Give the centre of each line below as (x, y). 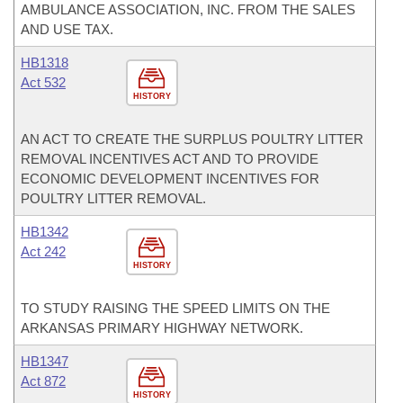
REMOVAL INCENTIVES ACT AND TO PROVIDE (170, 159)
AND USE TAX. (67, 29)
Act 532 (43, 82)
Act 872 (43, 381)
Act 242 (43, 251)
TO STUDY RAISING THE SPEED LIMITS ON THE (175, 308)
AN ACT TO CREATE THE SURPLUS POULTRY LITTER (192, 139)
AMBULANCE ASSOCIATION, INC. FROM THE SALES (188, 9)
